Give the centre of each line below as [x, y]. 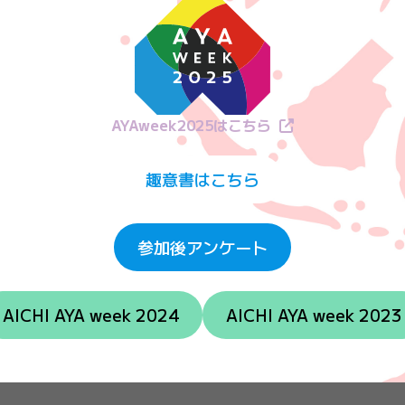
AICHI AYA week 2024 [91, 315]
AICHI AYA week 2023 [314, 315]
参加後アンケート [202, 247]
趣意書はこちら [202, 179]
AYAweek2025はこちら [191, 125]
